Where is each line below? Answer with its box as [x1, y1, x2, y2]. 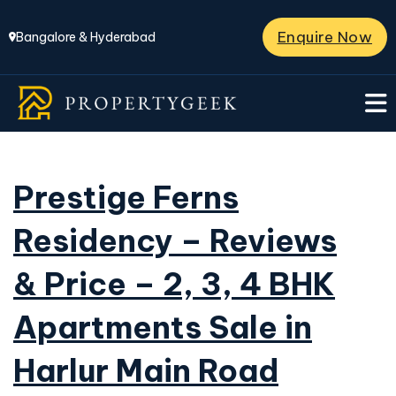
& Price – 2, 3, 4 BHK [13, 264, 335, 303]
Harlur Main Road [13, 351, 278, 390]
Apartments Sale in [13, 308, 312, 346]
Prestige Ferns [13, 178, 239, 217]
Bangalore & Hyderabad [16, 29, 156, 45]
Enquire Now [277, 27, 372, 47]
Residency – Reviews [13, 221, 337, 260]
